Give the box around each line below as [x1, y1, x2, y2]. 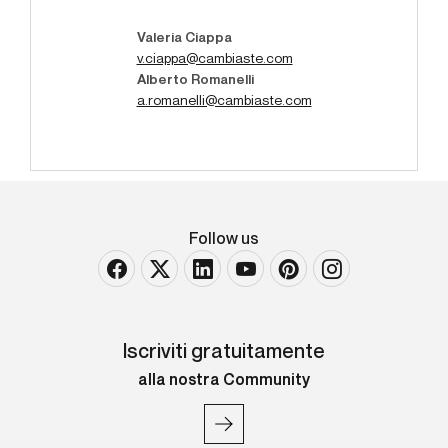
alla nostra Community [138, 373, 310, 390]
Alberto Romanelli [136, 72, 257, 87]
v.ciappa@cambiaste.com [136, 51, 293, 66]
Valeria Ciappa [136, 30, 232, 45]
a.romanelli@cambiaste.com [136, 93, 312, 108]
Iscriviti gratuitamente [123, 343, 325, 364]
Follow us [189, 232, 259, 249]
